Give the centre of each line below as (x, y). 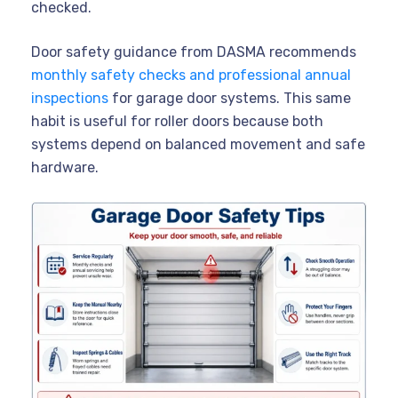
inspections (70, 98)
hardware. (65, 167)
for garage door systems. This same (230, 98)
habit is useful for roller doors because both (177, 121)
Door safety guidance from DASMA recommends (194, 52)
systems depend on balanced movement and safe (198, 144)
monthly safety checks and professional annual (191, 75)
